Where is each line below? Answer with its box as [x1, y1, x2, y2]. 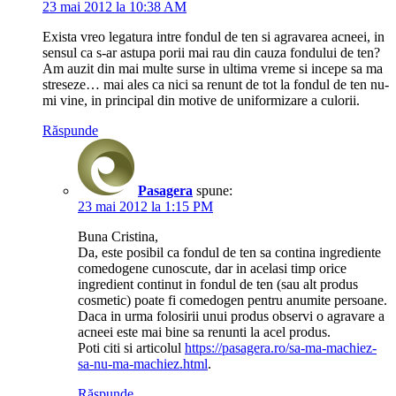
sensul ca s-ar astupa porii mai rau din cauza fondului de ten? [42, 45, 380, 61]
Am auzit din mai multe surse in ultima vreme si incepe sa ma [42, 61, 383, 77]
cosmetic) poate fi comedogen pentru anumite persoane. [78, 293, 387, 308]
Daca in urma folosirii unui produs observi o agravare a [78, 308, 385, 324]
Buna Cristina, [78, 229, 158, 245]
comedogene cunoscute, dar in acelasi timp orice [78, 261, 346, 277]
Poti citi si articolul [78, 340, 185, 356]
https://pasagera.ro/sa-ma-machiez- [185, 340, 377, 356]
